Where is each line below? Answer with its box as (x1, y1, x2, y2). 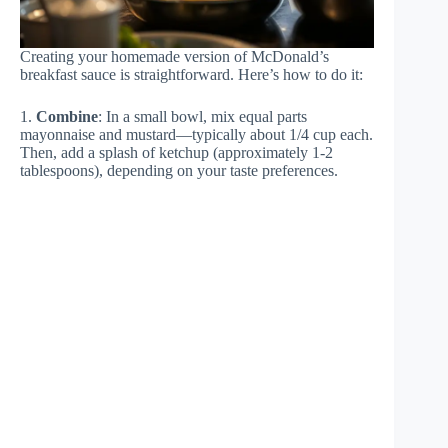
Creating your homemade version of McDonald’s (20, 48, 329, 66)
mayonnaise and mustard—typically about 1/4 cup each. (20, 126, 373, 144)
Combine (36, 108, 98, 126)
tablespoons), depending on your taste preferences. (20, 162, 338, 180)
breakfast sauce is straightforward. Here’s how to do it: (20, 66, 363, 84)
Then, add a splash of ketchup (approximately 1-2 (20, 144, 333, 162)
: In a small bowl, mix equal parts (98, 108, 307, 126)
